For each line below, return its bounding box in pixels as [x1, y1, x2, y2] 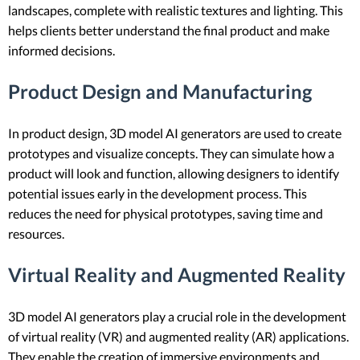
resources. [8, 226, 64, 242]
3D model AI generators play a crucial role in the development [8, 309, 346, 324]
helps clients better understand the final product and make [8, 22, 329, 39]
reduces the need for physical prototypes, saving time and [8, 206, 323, 222]
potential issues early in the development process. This [8, 186, 307, 202]
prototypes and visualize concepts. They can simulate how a [8, 145, 334, 162]
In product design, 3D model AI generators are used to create [8, 125, 342, 141]
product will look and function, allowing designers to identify [8, 166, 339, 182]
